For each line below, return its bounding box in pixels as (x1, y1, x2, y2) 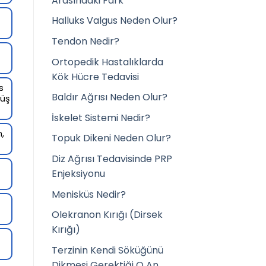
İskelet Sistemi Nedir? (52, 110, 150, 125)
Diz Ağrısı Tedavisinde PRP (52, 151, 172, 166)
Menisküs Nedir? (52, 187, 126, 201)
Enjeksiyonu (52, 166, 105, 180)
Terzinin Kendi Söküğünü (52, 243, 163, 257)
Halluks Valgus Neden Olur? (52, 14, 178, 28)
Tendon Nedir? (52, 34, 119, 49)
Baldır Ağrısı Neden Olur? (52, 90, 167, 104)
